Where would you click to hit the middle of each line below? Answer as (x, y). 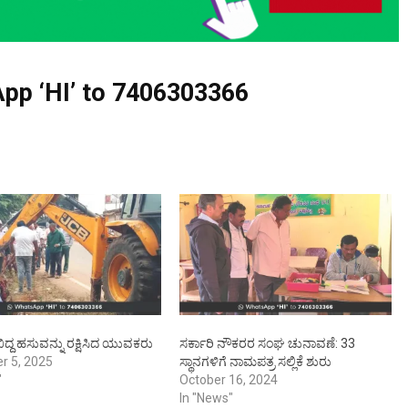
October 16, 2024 (228, 380)
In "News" (206, 398)
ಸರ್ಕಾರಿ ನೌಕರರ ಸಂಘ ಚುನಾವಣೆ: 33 (267, 344)
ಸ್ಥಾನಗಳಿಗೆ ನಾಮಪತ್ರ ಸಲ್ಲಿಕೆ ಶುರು (255, 362)
